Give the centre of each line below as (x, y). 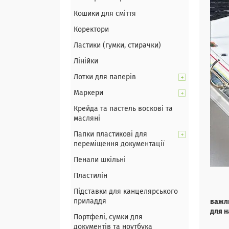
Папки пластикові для (110, 134)
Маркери (88, 93)
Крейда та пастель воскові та (123, 109)
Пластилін (90, 176)
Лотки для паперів (105, 77)
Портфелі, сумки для (108, 217)
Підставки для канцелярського (126, 192)
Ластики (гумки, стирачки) (117, 45)
